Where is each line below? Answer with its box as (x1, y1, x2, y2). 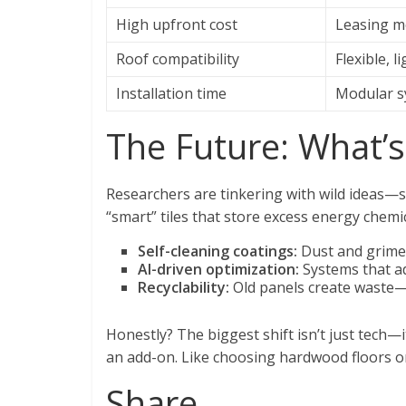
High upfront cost (116, 14, 237, 35)
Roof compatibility (116, 49, 239, 70)
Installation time (116, 83, 227, 104)
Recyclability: (138, 277, 229, 298)
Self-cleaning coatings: (138, 241, 297, 262)
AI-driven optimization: (138, 259, 299, 280)
